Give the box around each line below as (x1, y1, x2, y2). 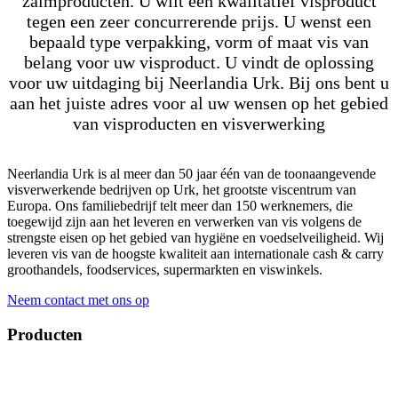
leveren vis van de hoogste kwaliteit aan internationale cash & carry (7, 245, 384, 261)
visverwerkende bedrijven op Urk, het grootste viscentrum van (7, 181, 356, 197)
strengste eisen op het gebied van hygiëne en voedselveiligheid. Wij (7, 229, 384, 245)
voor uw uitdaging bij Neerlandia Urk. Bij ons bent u (9, 72, 389, 92)
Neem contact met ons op (7, 291, 149, 307)
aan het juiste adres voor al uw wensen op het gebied (10, 92, 388, 113)
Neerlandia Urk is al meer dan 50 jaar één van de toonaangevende (7, 165, 376, 181)
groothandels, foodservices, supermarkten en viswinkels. (7, 261, 322, 277)
